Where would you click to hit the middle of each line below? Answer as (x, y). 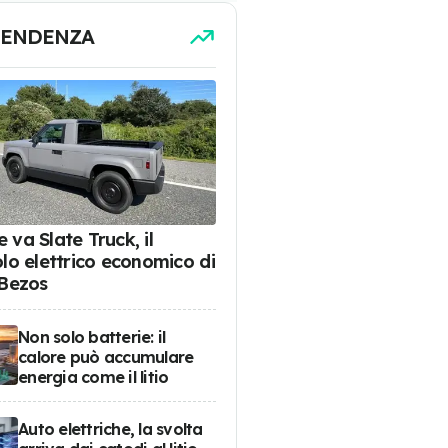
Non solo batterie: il (92, 336)
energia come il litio (93, 376)
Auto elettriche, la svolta (110, 428)
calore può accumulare (106, 356)
